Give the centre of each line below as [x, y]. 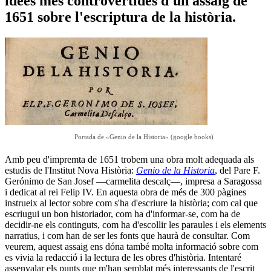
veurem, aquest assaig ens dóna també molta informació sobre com [132, 246]
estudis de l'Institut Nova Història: [70, 170]
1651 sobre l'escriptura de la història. [120, 17]
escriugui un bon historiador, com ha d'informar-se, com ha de [122, 214]
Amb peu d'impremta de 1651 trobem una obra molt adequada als [129, 159]
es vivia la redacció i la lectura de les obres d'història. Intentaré [123, 257]
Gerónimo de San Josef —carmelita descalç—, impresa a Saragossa [133, 181]
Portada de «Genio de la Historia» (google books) [144, 136]
